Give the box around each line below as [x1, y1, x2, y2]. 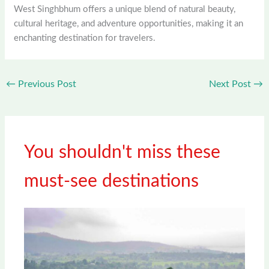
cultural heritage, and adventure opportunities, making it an [14, 19, 244, 29]
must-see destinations [24, 172, 199, 191]
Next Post [208, 79, 253, 89]
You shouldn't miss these [24, 144, 221, 162]
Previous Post [16, 79, 77, 89]
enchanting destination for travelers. [14, 34, 156, 43]
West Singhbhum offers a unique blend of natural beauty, [14, 5, 236, 14]
